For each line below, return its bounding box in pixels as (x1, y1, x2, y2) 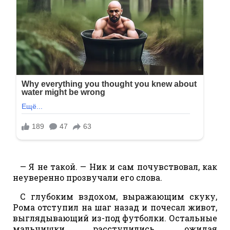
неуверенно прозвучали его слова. (13, 171, 162, 183)
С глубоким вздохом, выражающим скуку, (20, 190, 217, 202)
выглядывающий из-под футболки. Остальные (13, 212, 217, 223)
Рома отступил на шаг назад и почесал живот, (13, 201, 217, 213)
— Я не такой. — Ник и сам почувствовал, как (20, 161, 217, 172)
